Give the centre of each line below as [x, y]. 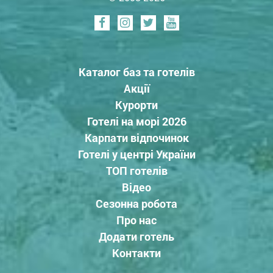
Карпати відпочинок [136, 138]
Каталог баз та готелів [136, 72]
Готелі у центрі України [136, 154]
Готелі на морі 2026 [136, 122]
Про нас [136, 220]
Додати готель [136, 237]
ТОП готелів [136, 171]
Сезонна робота [136, 204]
